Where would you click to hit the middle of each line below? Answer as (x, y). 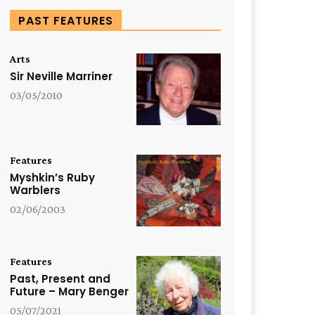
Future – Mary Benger (69, 292)
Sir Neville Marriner (61, 77)
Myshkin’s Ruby (52, 178)
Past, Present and (60, 279)
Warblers (35, 191)
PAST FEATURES (66, 21)
